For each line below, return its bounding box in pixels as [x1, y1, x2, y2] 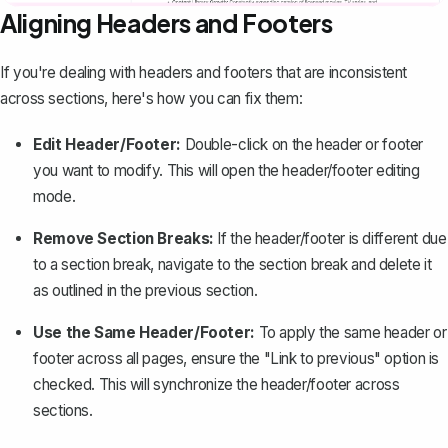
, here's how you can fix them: [104, 88, 303, 108]
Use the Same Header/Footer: [33, 322, 255, 342]
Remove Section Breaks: [33, 228, 214, 248]
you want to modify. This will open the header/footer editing [33, 160, 420, 180]
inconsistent [328, 62, 407, 82]
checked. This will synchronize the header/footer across [33, 374, 400, 394]
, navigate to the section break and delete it [150, 254, 432, 274]
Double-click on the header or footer [180, 134, 424, 154]
